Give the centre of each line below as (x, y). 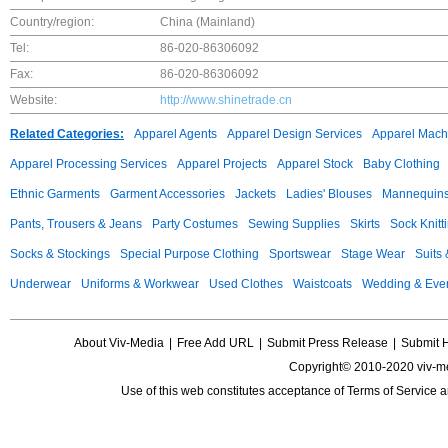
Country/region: (52, 22)
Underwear (40, 284)
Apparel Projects (222, 164)
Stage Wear (373, 254)
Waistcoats (322, 284)
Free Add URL (215, 343)
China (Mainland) (207, 22)
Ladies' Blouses (329, 194)
